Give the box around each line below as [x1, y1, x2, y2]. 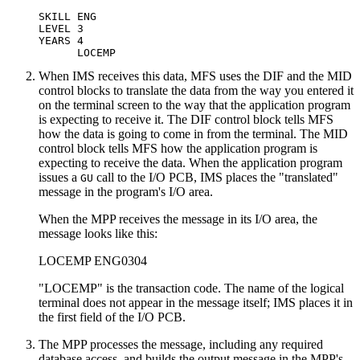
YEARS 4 [39, 34, 84, 47]
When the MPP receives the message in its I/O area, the [39, 211, 317, 226]
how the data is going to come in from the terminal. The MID [39, 126, 348, 141]
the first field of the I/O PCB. [39, 309, 186, 324]
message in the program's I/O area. [39, 184, 213, 198]
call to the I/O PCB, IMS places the [93, 170, 279, 184]
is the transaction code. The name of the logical [103, 280, 344, 295]
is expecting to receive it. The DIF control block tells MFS [39, 112, 333, 126]
